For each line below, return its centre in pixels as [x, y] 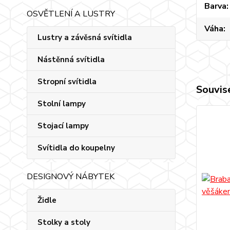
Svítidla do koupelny [76, 148]
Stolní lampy [62, 104]
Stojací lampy [63, 126]
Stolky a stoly [64, 222]
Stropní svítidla [67, 82]
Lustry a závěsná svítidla [85, 37]
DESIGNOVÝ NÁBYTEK [71, 177]
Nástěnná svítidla [71, 60]
